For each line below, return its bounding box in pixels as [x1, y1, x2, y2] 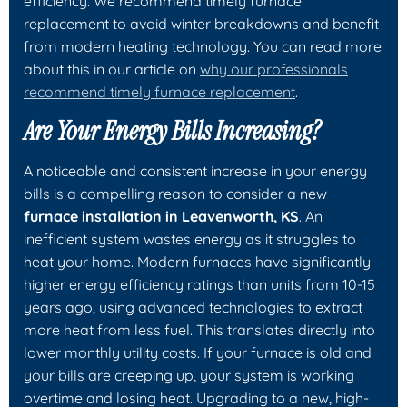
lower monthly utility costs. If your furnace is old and [24, 342, 372, 362]
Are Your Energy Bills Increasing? [24, 114, 321, 148]
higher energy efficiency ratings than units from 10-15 [24, 274, 375, 293]
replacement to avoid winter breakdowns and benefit [24, 14, 379, 33]
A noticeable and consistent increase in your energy [24, 161, 367, 180]
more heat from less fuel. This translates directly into [24, 320, 375, 339]
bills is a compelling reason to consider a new [24, 184, 327, 203]
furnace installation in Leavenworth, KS [24, 206, 299, 225]
